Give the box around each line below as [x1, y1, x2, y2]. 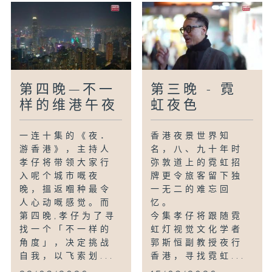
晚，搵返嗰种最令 [19, 185, 112, 195]
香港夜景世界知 [151, 131, 232, 141]
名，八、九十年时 [151, 144, 243, 155]
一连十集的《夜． [19, 131, 112, 141]
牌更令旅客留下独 [151, 171, 243, 182]
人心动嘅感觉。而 [19, 198, 112, 208]
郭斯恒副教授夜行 [151, 238, 243, 248]
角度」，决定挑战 [19, 238, 112, 248]
